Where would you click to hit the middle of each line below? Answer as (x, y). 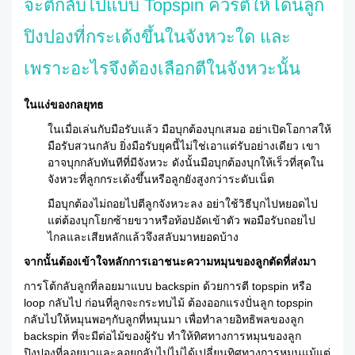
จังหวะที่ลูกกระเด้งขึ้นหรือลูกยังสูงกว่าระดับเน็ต (161, 179)
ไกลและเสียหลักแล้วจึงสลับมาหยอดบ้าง (143, 237)
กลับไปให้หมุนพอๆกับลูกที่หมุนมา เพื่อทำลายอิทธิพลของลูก (164, 319)
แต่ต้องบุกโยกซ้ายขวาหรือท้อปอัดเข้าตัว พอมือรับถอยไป (181, 220)
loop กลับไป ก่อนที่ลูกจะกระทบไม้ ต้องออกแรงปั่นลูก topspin (168, 302)
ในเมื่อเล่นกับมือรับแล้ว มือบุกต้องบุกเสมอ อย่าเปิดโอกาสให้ (189, 129)
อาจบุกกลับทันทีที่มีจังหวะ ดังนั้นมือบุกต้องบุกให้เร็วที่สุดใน (186, 162)
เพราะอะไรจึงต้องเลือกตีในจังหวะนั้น (162, 68)
